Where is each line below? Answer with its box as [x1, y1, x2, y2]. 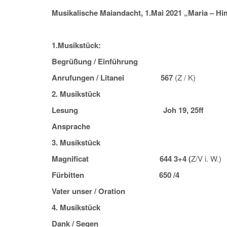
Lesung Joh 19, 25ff [52, 104, 204, 116]
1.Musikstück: [52, 40, 160, 51]
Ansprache [52, 121, 161, 132]
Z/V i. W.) [191, 153, 221, 164]
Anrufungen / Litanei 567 [52, 72, 175, 84]
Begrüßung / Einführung [52, 56, 160, 67]
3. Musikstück [52, 137, 100, 148]
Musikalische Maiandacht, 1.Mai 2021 [52, 7, 184, 19]
